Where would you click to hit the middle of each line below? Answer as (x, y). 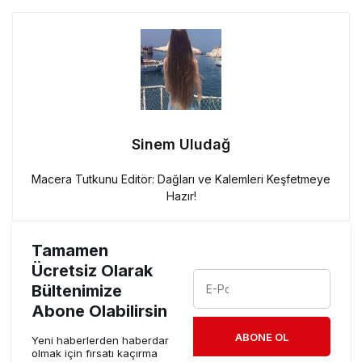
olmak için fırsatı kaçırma (95, 353)
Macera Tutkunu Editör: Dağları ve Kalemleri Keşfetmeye (181, 179)
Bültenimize (77, 290)
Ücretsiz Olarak (92, 270)
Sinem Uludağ (181, 144)
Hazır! (181, 196)
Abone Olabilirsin (99, 311)
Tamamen (70, 250)
